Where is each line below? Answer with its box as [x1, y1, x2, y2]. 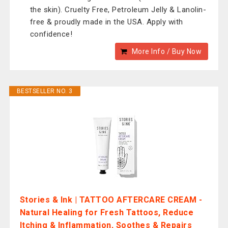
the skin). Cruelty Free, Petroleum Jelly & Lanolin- [30, 5, 207, 14]
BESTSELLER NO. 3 [16, 88, 73, 95]
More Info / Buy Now [131, 47, 202, 55]
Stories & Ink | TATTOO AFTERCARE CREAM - [19, 195, 203, 205]
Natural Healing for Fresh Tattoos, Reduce [19, 208, 194, 217]
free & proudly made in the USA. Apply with [30, 17, 183, 26]
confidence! [30, 30, 73, 39]
